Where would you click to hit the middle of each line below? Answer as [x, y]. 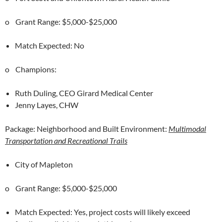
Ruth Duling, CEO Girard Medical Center [84, 93]
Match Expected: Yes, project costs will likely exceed [103, 212]
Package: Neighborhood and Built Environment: [86, 129]
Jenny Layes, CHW [47, 105]
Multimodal [187, 129]
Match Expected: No [50, 45]
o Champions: [31, 69]
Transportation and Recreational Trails [66, 140]
